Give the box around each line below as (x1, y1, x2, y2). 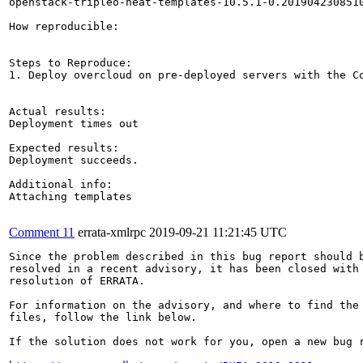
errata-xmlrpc (78, 224, 146, 239)
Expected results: (9, 141, 119, 154)
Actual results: (9, 105, 106, 117)
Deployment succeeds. (9, 153, 139, 166)
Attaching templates (9, 190, 132, 203)
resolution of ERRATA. (9, 274, 145, 287)
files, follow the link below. (9, 310, 197, 323)
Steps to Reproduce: (9, 56, 132, 69)
